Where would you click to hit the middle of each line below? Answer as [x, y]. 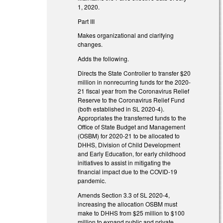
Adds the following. [104, 59]
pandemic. [93, 180]
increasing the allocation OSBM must [128, 204]
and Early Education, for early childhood [132, 153]
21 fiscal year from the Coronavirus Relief [134, 91]
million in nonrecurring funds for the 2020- [134, 82]
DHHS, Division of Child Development [129, 144]
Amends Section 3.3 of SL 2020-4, [124, 195]
